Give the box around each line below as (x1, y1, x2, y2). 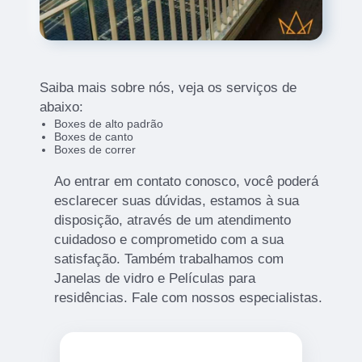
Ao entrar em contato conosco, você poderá (53, 174, 318, 190)
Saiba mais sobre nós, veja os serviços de (40, 80, 297, 96)
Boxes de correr (53, 143, 136, 157)
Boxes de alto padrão (53, 117, 163, 131)
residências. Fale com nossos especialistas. (53, 290, 322, 306)
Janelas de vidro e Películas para (53, 271, 255, 287)
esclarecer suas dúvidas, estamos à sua (53, 193, 299, 209)
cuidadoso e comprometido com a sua (53, 232, 284, 248)
